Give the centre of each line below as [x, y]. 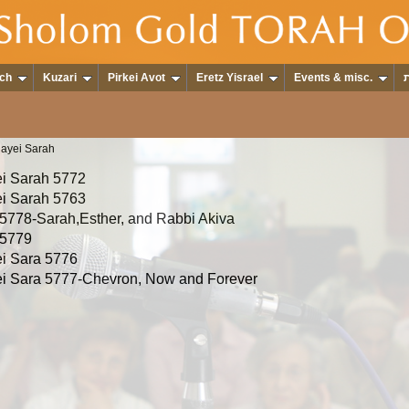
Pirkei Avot [136, 78]
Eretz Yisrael [230, 78]
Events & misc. [333, 78]
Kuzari [60, 78]
